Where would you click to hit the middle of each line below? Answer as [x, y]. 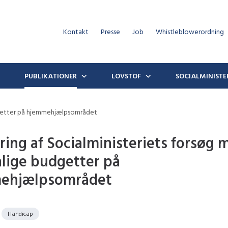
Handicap [20, 213]
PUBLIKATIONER [51, 76]
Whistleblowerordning [190, 31]
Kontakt [76, 31]
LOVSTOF [126, 76]
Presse [110, 31]
